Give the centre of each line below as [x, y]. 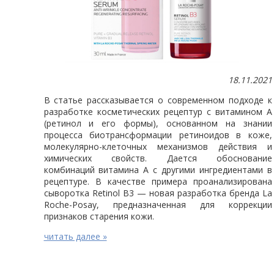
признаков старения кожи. [99, 216]
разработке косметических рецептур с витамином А [158, 111]
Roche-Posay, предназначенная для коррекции [158, 204]
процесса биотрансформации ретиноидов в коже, [158, 135]
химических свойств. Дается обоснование [158, 158]
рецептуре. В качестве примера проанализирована [158, 181]
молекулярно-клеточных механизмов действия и [158, 146]
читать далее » [75, 236]
